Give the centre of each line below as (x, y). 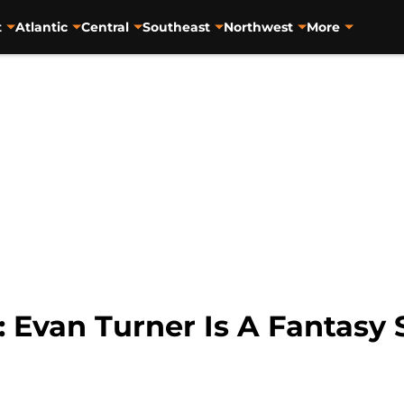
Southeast (176, 27)
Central (105, 27)
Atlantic (41, 27)
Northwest (258, 27)
